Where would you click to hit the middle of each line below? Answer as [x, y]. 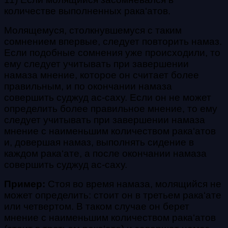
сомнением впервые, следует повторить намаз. [113, 41]
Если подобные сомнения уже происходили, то [112, 52]
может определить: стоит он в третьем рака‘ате [113, 195]
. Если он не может [168, 97]
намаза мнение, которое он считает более [102, 75]
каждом [22, 153]
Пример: [25, 184]
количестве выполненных [64, 11]
